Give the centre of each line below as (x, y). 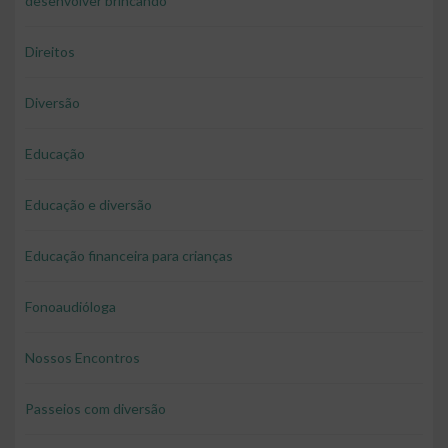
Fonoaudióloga (70, 307)
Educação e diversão (88, 205)
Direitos (50, 52)
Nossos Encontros (82, 358)
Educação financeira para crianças (129, 256)
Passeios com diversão (95, 409)
